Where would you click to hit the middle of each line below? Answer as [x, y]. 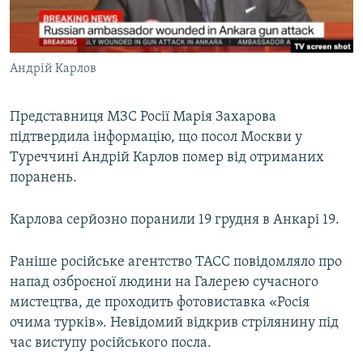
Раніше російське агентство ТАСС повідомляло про [176, 263]
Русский [41, 29]
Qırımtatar [46, 58]
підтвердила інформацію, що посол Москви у [156, 138]
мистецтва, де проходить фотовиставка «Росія [160, 303]
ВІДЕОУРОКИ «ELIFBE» [82, 15]
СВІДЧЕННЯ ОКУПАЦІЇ [79, 44]
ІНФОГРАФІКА [60, 102]
